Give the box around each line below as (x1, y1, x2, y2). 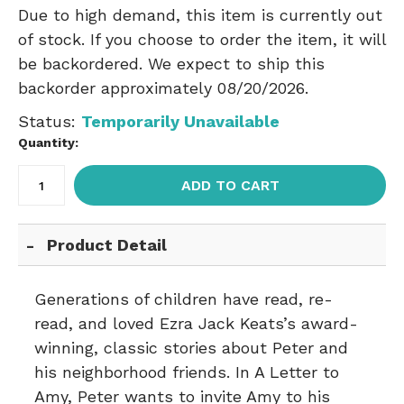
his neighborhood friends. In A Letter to (34, 363, 339, 381)
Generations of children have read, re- (34, 289, 333, 308)
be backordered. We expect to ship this (18, 54, 325, 73)
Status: (18, 112, 81, 131)
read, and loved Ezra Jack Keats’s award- (34, 314, 358, 333)
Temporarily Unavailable (81, 112, 280, 131)
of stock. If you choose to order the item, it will (18, 30, 386, 49)
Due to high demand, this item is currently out (18, 5, 382, 24)
